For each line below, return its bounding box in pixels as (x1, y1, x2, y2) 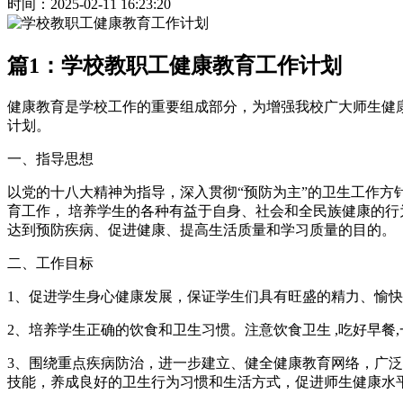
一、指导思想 (7, 150, 94, 166)
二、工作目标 (7, 255, 94, 271)
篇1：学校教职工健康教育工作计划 (7, 53, 342, 77)
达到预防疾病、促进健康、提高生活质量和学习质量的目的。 (7, 221, 396, 237)
